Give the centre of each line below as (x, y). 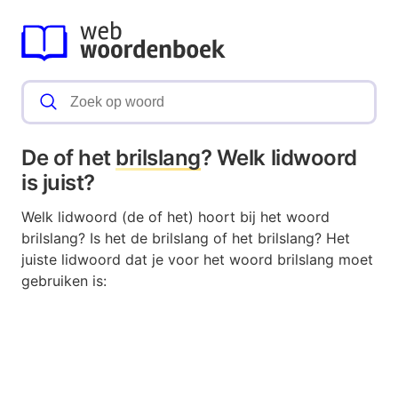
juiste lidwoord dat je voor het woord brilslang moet (197, 260)
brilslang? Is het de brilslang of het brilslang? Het (186, 239)
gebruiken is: (64, 281)
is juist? (58, 183)
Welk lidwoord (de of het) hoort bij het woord (175, 217)
